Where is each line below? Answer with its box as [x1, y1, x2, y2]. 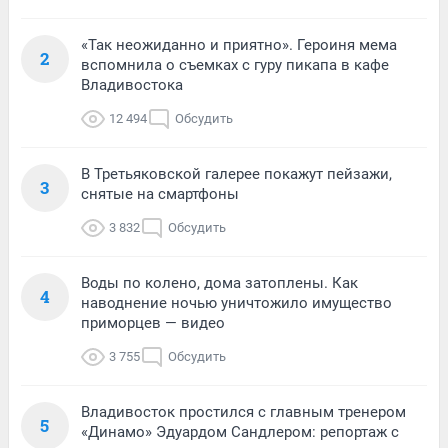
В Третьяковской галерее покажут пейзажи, [81, 164, 392, 183]
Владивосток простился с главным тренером [81, 402, 406, 421]
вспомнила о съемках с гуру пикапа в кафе [81, 55, 389, 74]
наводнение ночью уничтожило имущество [81, 293, 392, 312]
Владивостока [81, 75, 183, 94]
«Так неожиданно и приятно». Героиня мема [81, 35, 397, 54]
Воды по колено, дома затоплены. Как [81, 273, 358, 292]
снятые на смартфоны [81, 184, 239, 203]
